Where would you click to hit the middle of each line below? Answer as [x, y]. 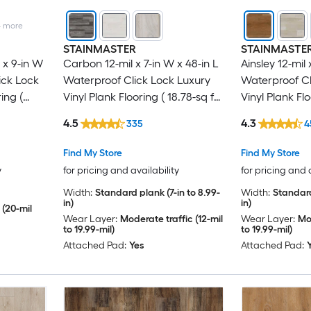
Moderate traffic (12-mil [171, 219]
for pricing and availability [121, 171]
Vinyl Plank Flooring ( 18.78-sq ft [140, 96]
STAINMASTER [99, 49]
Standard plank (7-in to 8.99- [157, 193]
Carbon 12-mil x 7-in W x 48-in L [141, 63]
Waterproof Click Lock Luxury [136, 80]
